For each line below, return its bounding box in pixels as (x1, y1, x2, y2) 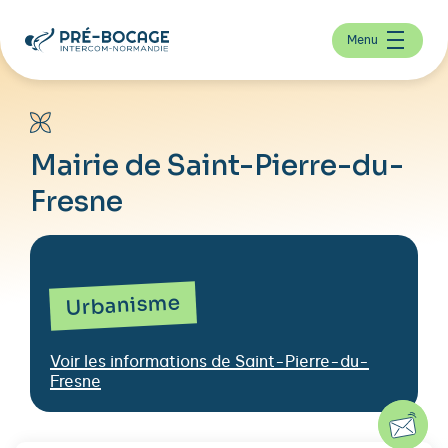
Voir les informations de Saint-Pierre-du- (50, 354, 369, 370)
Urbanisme (65, 290, 181, 321)
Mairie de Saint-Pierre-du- (30, 148, 404, 183)
